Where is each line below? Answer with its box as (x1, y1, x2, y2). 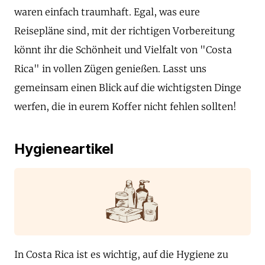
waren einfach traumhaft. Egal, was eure (14, 6, 200, 18)
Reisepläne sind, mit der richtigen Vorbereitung (14, 25, 235, 37)
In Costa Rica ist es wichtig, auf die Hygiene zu (14, 248, 228, 260)
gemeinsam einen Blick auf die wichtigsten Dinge (14, 82, 241, 93)
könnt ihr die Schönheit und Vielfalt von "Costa (14, 44, 232, 56)
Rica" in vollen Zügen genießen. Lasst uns (14, 63, 206, 75)
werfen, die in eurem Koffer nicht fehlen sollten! (14, 101, 237, 112)
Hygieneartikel (14, 140, 114, 157)
